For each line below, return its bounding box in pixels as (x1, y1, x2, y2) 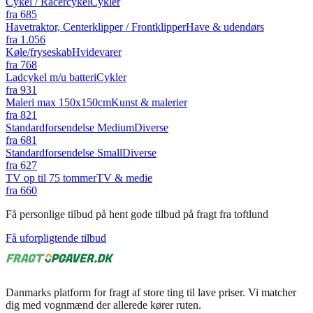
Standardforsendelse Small (6, 146, 122, 159)
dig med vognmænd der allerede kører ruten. (6, 298, 201, 311)
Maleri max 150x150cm (6, 96, 111, 108)
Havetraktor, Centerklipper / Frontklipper (6, 20, 186, 33)
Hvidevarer (72, 45, 122, 58)
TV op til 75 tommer (6, 171, 96, 184)
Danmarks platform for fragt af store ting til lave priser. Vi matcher (6, 286, 296, 298)
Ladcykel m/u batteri (6, 71, 96, 83)
